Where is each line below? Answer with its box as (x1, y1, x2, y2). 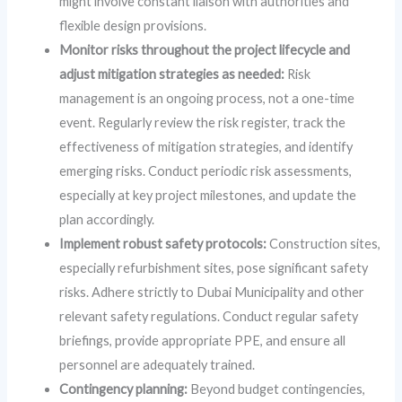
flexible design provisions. (59, 18, 207, 34)
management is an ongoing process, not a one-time (59, 91, 355, 107)
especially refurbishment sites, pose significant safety (59, 260, 369, 276)
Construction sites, (267, 236, 381, 252)
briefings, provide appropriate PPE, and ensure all (59, 333, 346, 349)
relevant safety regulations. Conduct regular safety (59, 309, 359, 325)
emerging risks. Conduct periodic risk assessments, (59, 163, 353, 179)
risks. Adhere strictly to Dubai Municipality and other (59, 284, 365, 301)
